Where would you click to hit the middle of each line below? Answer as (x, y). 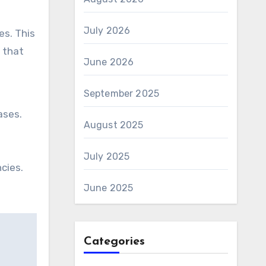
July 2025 (107, 156)
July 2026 (107, 31)
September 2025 (121, 94)
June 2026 (109, 62)
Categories (114, 242)
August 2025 (113, 125)
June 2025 (108, 188)
